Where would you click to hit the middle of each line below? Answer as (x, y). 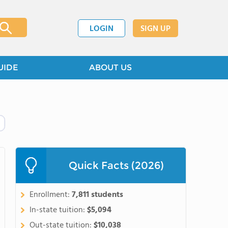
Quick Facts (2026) (116, 165)
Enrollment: (51, 195)
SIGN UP (155, 29)
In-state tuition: (58, 210)
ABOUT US (110, 67)
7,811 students (97, 195)
